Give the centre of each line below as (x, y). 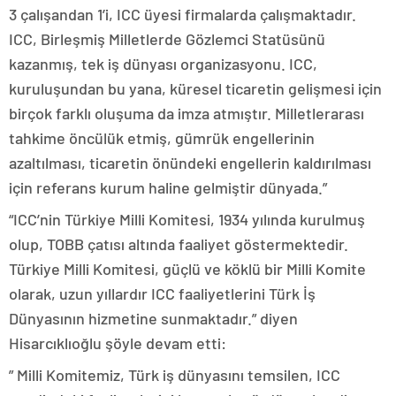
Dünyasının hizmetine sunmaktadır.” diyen (153, 318)
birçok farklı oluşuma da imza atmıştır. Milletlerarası (187, 113)
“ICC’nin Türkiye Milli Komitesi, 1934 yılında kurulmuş (187, 219)
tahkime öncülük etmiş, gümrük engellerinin (162, 138)
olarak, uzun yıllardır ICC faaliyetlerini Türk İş (162, 293)
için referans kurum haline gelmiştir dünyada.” (168, 187)
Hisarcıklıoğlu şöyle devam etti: (118, 343)
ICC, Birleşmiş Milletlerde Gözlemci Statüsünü (167, 39)
